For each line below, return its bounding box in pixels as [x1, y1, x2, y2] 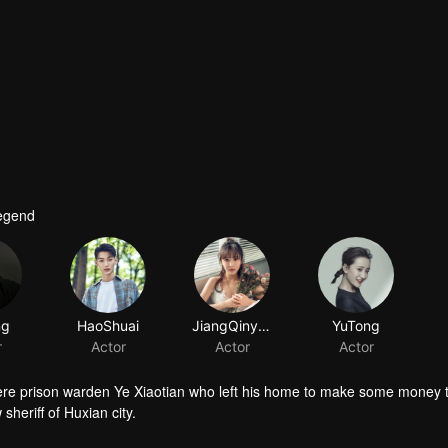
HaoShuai [77, 317, 139, 334]
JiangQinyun [258, 317, 270, 334]
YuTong [332, 317, 380, 334]
